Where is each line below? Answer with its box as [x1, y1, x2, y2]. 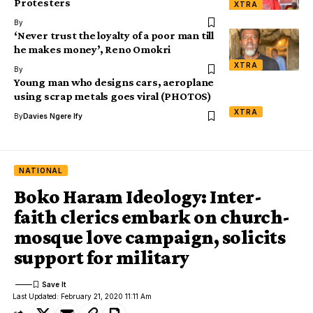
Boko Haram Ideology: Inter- [14, 186, 261, 208]
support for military [14, 247, 189, 269]
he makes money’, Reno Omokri [14, 43, 171, 56]
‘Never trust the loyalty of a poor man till [14, 29, 214, 42]
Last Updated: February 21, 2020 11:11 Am [13, 292, 152, 301]
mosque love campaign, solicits [14, 226, 286, 249]
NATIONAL [19, 166, 64, 175]
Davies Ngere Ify [23, 112, 82, 121]
